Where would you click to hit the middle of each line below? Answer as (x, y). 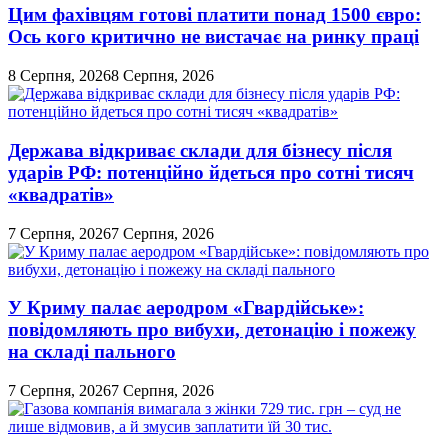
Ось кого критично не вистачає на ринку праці (213, 37)
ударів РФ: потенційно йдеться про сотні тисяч (211, 172)
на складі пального (92, 352)
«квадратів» (61, 194)
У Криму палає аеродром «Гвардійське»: (186, 308)
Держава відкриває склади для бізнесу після (200, 150)
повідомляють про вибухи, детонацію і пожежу (212, 330)
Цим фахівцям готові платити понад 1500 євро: (214, 15)
